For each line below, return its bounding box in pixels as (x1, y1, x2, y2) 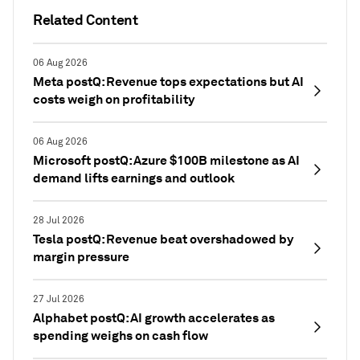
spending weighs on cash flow (33, 326, 208, 344)
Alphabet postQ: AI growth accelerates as (33, 309, 275, 326)
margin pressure (33, 247, 129, 265)
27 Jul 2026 (33, 292, 84, 305)
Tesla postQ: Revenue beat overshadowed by (33, 230, 293, 247)
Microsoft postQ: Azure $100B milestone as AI (33, 151, 300, 169)
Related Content (33, 10, 138, 29)
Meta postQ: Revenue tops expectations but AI (33, 72, 304, 90)
